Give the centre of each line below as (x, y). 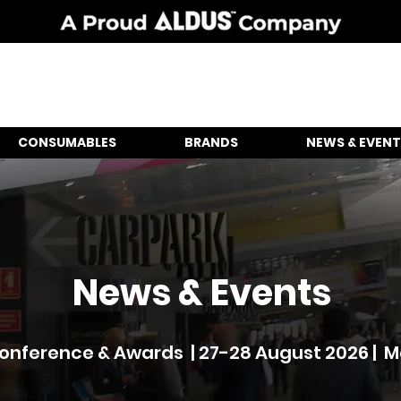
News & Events (201, 293)
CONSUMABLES (67, 142)
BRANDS (211, 142)
